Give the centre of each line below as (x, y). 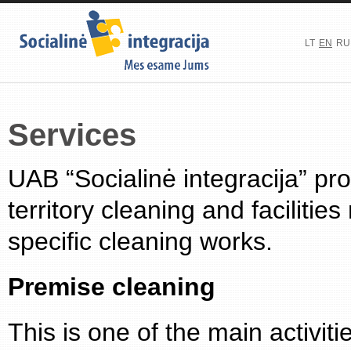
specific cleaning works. (140, 241)
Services (72, 135)
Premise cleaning (112, 287)
